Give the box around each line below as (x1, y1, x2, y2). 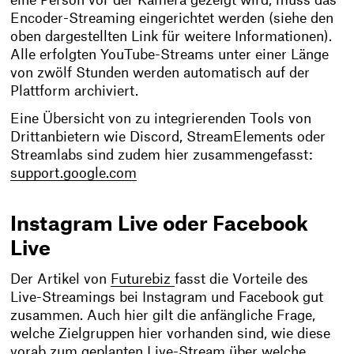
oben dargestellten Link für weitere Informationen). (10, 30, 333, 44)
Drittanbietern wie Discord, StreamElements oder (10, 130, 326, 144)
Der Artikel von (10, 273, 111, 287)
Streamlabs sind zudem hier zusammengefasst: (10, 148, 313, 162)
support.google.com (10, 166, 137, 180)
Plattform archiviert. (10, 85, 143, 99)
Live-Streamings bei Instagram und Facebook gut (10, 291, 324, 305)
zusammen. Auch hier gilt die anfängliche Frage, (10, 309, 316, 323)
